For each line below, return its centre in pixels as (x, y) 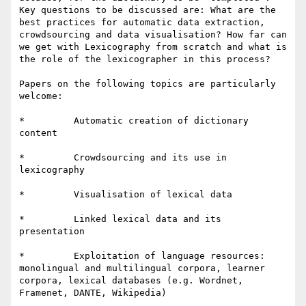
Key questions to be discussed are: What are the (148, 10)
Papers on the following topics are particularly (148, 84)
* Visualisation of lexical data (126, 195)
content (38, 133)
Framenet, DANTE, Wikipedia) (93, 293)
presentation (52, 232)
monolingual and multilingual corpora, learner (142, 268)
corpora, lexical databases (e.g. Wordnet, (131, 281)
